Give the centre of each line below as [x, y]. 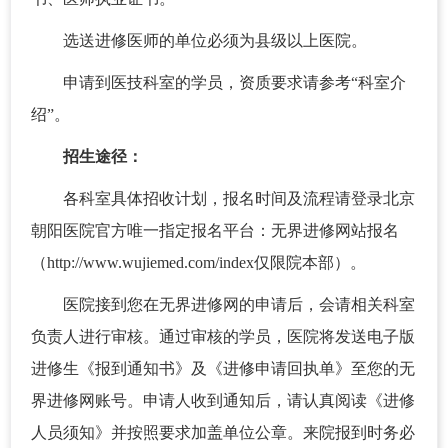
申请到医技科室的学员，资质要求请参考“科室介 [234, 82]
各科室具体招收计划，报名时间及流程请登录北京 [239, 198]
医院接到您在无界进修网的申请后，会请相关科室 [239, 304]
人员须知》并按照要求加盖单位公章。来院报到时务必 [223, 432]
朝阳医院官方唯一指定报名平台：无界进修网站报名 [215, 230]
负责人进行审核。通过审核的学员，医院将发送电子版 [223, 336]
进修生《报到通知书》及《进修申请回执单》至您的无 [223, 368]
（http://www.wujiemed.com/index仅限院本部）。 [198, 262]
